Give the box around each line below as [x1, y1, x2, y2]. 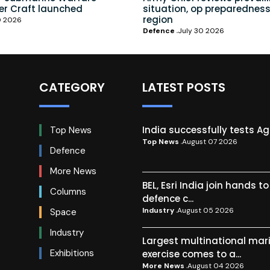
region [143, 13, 173, 27]
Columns [48, 186, 87, 198]
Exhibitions [48, 247, 95, 260]
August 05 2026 [177, 206, 234, 216]
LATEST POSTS [142, 79, 225, 96]
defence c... [142, 192, 193, 206]
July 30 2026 [178, 26, 224, 36]
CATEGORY [39, 79, 105, 96]
